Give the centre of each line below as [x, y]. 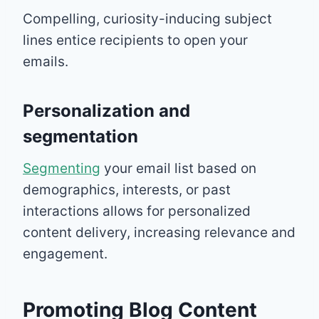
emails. [46, 61]
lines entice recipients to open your [135, 40]
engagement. [65, 253]
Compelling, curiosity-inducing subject [147, 19]
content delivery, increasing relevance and [159, 232]
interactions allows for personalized [137, 211]
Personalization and [106, 110]
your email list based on [178, 168]
